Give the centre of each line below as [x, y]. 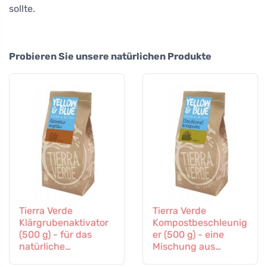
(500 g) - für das [55, 234]
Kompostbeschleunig [200, 222]
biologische [45, 258]
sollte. [22, 8]
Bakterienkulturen [193, 258]
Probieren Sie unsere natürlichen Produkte [110, 56]
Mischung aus [184, 246]
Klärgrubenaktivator [64, 222]
